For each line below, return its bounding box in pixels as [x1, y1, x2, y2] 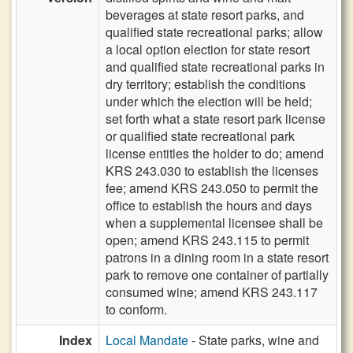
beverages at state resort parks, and [106, 6, 304, 24]
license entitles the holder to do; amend [106, 144, 324, 162]
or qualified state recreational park [106, 127, 295, 145]
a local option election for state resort [106, 40, 310, 58]
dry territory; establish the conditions [106, 75, 306, 93]
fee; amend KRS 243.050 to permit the [106, 179, 318, 197]
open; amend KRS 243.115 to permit [106, 231, 309, 249]
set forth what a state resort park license [106, 110, 325, 128]
